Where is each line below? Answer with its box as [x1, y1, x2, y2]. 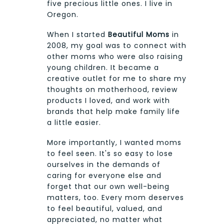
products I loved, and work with [47, 95, 170, 105]
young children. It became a [47, 62, 159, 72]
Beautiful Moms [108, 29, 169, 39]
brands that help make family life [47, 106, 180, 116]
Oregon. [47, 9, 78, 19]
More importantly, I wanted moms [47, 137, 181, 147]
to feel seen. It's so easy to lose [47, 148, 173, 158]
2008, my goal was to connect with [47, 40, 186, 50]
